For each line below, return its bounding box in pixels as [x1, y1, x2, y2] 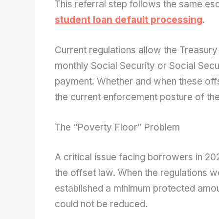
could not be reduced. [55, 198, 148, 210]
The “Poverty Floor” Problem [55, 122, 180, 133]
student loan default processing [55, 14, 202, 25]
